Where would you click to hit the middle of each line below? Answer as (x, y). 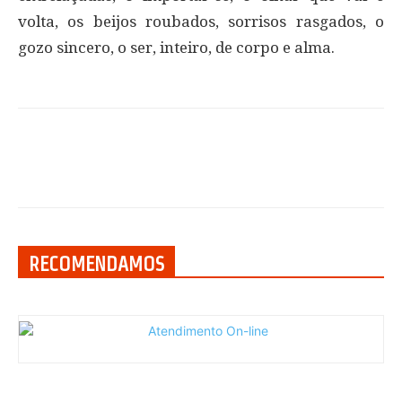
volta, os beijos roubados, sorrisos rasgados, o (201, 22)
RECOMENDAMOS (96, 264)
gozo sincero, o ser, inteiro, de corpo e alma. (176, 48)
